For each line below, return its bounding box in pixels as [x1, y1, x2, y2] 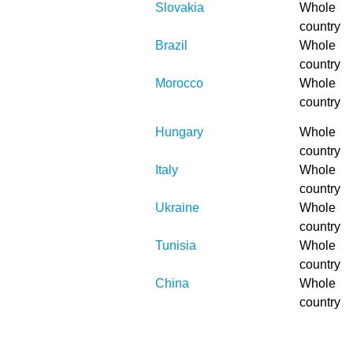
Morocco [155, 76, 203, 90]
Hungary [155, 125, 203, 139]
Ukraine [155, 201, 199, 214]
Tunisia [155, 239, 196, 252]
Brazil [155, 39, 188, 52]
